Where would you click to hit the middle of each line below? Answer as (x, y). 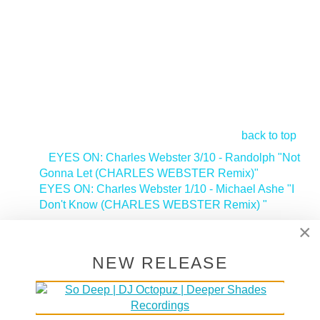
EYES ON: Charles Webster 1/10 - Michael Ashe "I (167, 189)
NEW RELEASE (160, 263)
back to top (269, 135)
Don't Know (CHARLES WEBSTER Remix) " (153, 204)
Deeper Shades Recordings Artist (132, 231)
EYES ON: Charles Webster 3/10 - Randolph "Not (174, 157)
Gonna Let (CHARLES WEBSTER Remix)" (149, 173)
